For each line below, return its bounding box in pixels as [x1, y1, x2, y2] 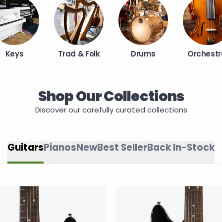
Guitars [7, 141, 44, 155]
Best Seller [97, 141, 147, 155]
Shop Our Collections [38, 86, 184, 106]
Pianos [44, 141, 76, 155]
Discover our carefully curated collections [35, 104, 187, 115]
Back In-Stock [147, 141, 215, 155]
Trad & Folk [57, 49, 100, 59]
